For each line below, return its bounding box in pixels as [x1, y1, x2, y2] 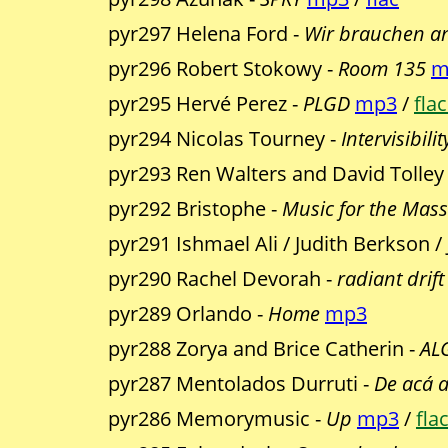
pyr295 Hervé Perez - [108, 90, 303, 118]
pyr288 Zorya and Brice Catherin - [108, 335, 420, 363]
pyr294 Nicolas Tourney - [108, 125, 341, 153]
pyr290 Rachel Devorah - [108, 265, 337, 293]
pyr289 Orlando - [108, 300, 268, 328]
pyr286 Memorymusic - [108, 405, 326, 433]
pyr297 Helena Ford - [108, 20, 304, 48]
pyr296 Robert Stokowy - [108, 55, 338, 83]
